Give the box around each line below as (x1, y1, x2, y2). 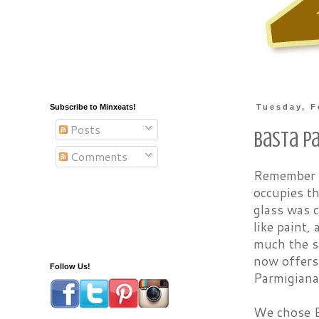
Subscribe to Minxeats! (50, 103, 136, 111)
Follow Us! (50, 262, 90, 271)
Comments (68, 148, 127, 164)
